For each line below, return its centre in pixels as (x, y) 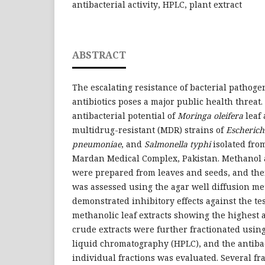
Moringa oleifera (210, 115)
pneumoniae (97, 144)
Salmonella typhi (177, 144)
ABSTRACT (99, 55)
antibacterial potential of (125, 115)
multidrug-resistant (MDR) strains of (149, 130)
